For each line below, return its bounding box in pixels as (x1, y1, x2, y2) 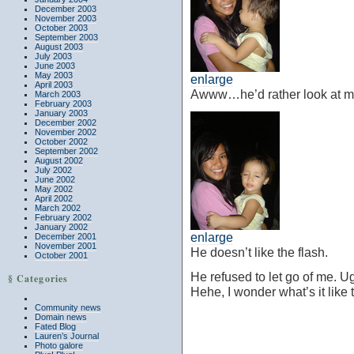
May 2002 (35, 184, 73, 194)
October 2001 (35, 250, 88, 260)
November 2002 (35, 127, 96, 137)
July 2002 (35, 165, 72, 175)
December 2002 (35, 118, 96, 127)
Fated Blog (35, 322, 76, 331)
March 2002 (35, 203, 81, 213)
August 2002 (35, 156, 83, 165)
